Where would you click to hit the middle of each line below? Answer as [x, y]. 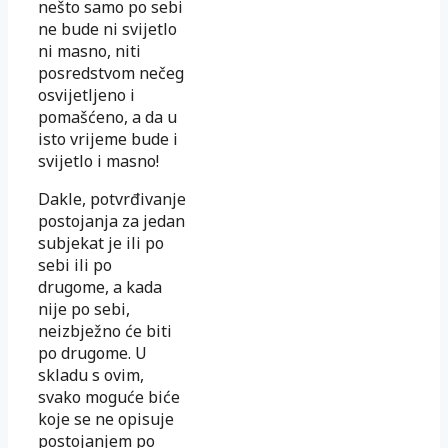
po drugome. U [92, 352]
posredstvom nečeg [111, 72]
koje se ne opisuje [106, 418]
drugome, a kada [100, 286]
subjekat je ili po [101, 242]
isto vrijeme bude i [108, 138]
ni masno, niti [89, 50]
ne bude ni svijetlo [107, 28]
